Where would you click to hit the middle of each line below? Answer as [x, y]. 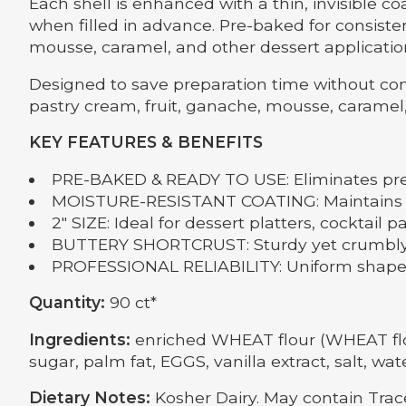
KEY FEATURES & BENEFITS [146, 142]
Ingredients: [80, 339]
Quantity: [67, 303]
